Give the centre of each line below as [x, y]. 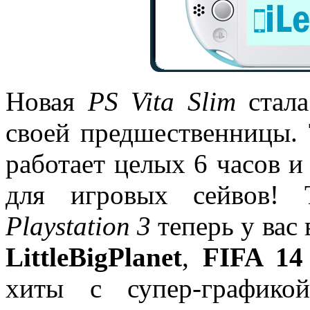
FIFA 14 [253, 257]
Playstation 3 [79, 226]
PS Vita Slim [162, 101]
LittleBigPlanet [94, 257]
